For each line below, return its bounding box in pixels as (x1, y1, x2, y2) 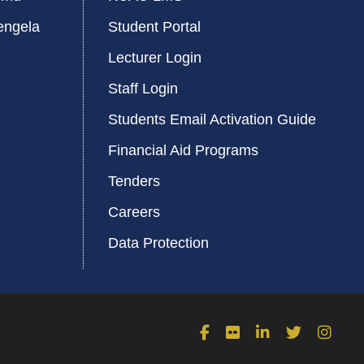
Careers (108, 204, 160, 221)
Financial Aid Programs (108, 142, 258, 159)
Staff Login (108, 80, 178, 97)
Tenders (108, 173, 160, 190)
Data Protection (108, 235, 209, 252)
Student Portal (108, 19, 201, 36)
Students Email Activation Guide (108, 111, 316, 128)
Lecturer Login (108, 50, 201, 67)
